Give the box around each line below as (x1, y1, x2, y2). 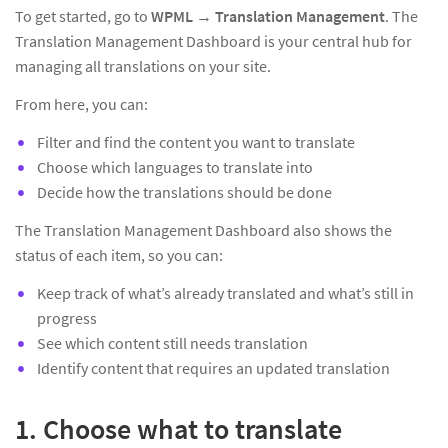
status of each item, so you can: (15, 245, 223, 265)
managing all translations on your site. (15, 56, 271, 76)
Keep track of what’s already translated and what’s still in (37, 283, 414, 303)
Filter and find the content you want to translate (37, 132, 355, 152)
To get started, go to (15, 6, 151, 26)
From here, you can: (15, 94, 148, 114)
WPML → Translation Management (151, 6, 385, 26)
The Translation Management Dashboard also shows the (15, 220, 392, 240)
